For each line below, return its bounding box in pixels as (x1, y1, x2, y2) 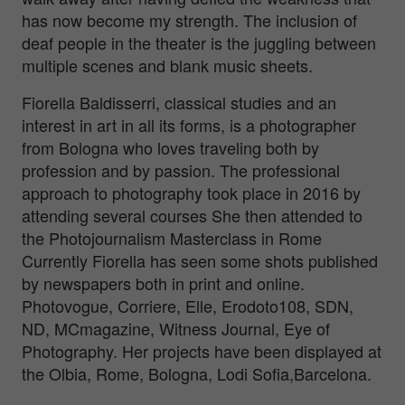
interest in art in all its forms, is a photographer (22, 113, 356, 137)
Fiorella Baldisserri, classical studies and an (22, 90, 336, 115)
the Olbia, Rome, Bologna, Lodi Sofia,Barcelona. (22, 362, 372, 386)
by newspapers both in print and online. (22, 271, 305, 296)
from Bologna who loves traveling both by (22, 136, 319, 160)
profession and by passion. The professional (22, 158, 340, 183)
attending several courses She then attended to (22, 203, 363, 228)
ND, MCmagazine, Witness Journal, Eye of (22, 316, 330, 341)
